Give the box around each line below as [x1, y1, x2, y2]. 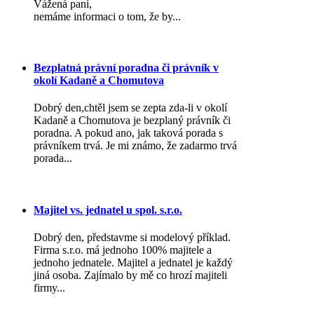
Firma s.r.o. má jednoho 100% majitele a [34, 243, 212, 256]
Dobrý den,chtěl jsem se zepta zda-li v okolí [34, 102, 227, 114]
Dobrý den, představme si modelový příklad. [34, 231, 231, 243]
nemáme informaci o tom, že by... [34, 10, 181, 22]
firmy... [34, 281, 65, 294]
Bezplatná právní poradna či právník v [34, 62, 219, 74]
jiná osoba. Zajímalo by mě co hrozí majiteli [34, 268, 227, 281]
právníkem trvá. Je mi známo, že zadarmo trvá [34, 139, 237, 152]
